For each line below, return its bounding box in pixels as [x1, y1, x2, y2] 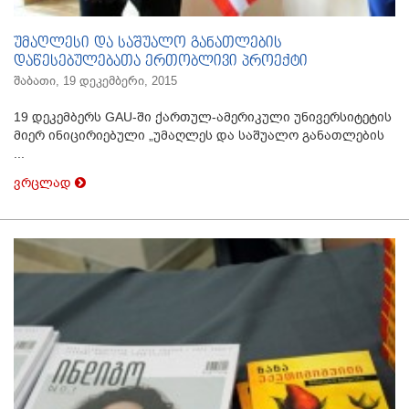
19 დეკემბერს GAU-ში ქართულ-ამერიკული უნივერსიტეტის [14, 110, 392, 125]
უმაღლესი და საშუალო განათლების [14, 35, 282, 53]
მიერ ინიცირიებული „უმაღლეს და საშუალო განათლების [14, 128, 384, 143]
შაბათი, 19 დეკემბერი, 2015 [14, 74, 177, 89]
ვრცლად [14, 175, 75, 191]
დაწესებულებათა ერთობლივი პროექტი [14, 53, 308, 71]
